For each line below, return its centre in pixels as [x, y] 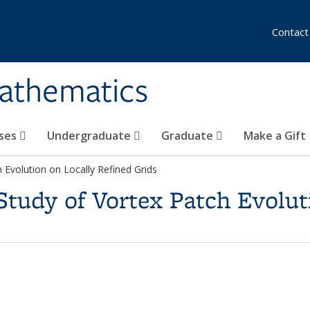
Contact [290, 32]
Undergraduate [90, 136]
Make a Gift [275, 136]
